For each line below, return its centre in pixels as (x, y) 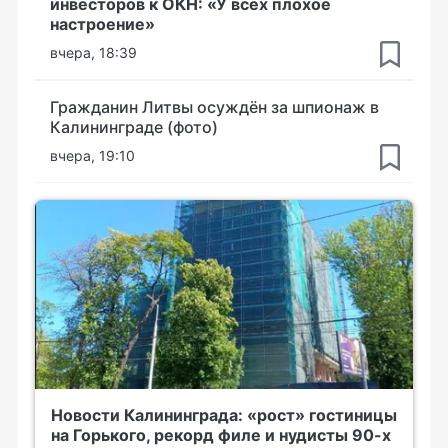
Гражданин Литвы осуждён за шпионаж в (214, 106)
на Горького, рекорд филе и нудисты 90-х (221, 434)
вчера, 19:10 (92, 155)
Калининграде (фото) (134, 126)
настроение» (102, 23)
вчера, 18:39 (93, 52)
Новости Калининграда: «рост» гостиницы (224, 414)
